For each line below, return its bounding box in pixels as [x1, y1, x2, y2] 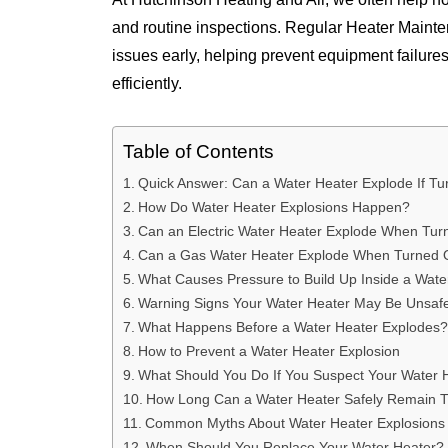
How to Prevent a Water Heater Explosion [137, 342, 400, 359]
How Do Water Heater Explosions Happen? [137, 198, 410, 215]
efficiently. [112, 74, 186, 92]
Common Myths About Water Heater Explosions [144, 414, 445, 431]
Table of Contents [123, 141, 274, 163]
